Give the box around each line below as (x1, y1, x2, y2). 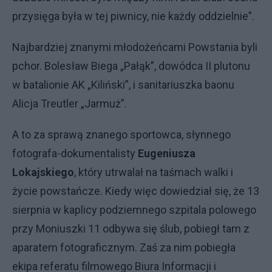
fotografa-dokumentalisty (12, 147, 138, 160)
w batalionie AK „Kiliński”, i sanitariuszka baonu (12, 78, 234, 91)
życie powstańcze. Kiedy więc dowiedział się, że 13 (12, 185, 259, 197)
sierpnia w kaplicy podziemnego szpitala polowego (12, 203, 256, 216)
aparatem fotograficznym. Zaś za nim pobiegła (12, 241, 236, 254)
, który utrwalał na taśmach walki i (74, 166, 233, 178)
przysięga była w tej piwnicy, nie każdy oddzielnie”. (12, 10, 254, 22)
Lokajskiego (12, 166, 74, 178)
